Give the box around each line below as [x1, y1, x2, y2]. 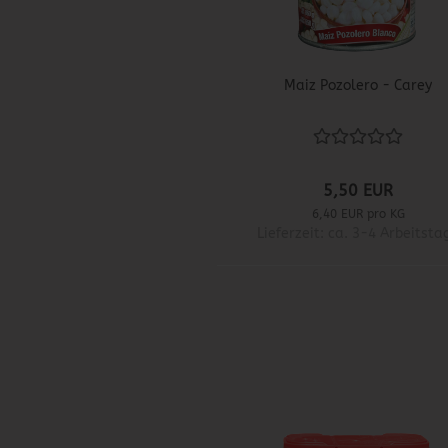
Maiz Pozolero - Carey [284, 77, 432, 95]
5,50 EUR [323, 181, 394, 201]
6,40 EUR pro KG [311, 207, 405, 222]
